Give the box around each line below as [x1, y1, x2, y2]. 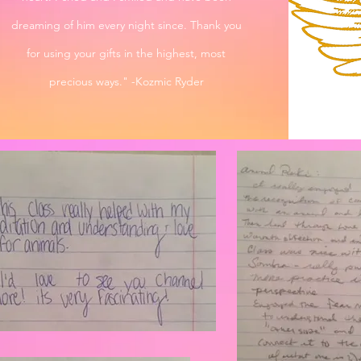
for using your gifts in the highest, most [27, 45, 226, 60]
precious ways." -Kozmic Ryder [48, 73, 204, 89]
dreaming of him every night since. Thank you [10, 17, 242, 32]
